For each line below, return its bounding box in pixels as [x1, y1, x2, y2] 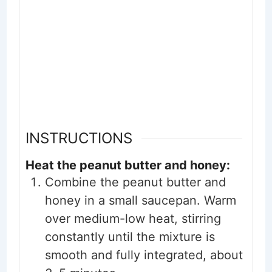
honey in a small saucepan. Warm [44, 193, 236, 208]
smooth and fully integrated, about [44, 248, 243, 263]
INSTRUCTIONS [25, 129, 132, 148]
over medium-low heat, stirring [44, 211, 221, 226]
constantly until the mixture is [44, 229, 215, 245]
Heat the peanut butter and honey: [25, 158, 230, 173]
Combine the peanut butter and [44, 175, 226, 190]
